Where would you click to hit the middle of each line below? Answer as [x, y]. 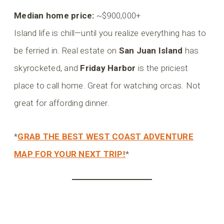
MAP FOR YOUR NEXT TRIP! [70, 154]
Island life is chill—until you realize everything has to [110, 33]
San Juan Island [151, 51]
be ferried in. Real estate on [66, 51]
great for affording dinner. [62, 103]
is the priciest [162, 68]
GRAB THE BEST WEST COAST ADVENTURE [105, 137]
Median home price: [54, 16]
